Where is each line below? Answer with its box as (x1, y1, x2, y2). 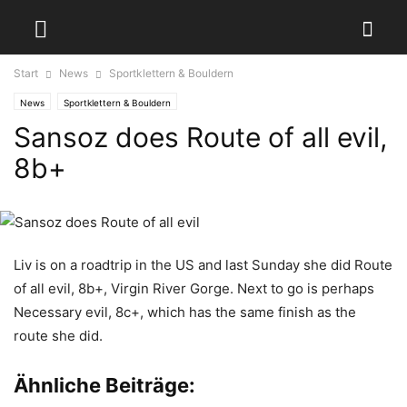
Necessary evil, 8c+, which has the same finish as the (14, 303, 356, 321)
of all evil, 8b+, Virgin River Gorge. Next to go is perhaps (14, 280, 374, 297)
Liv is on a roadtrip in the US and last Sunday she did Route (14, 256, 392, 273)
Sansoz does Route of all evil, (14, 121, 387, 154)
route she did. (14, 327, 103, 344)
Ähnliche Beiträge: (14, 373, 195, 397)
